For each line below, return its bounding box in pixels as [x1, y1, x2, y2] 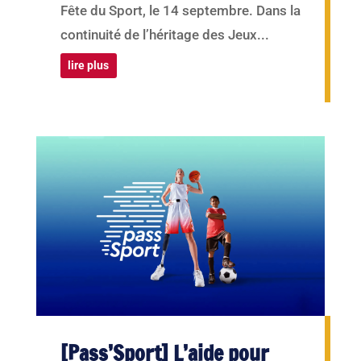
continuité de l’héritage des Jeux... [60, 26, 269, 43]
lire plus [68, 58, 110, 72]
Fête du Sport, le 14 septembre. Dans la [60, 2, 301, 19]
